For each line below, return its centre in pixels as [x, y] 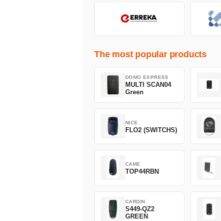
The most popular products [150, 55]
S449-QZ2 [140, 209]
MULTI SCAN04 [148, 85]
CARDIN [135, 202]
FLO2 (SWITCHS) [151, 130]
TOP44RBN [142, 171]
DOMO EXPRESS [147, 77]
